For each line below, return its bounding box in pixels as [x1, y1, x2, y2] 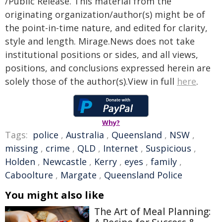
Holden [5, 156, 35, 167]
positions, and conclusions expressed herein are [5, 62, 211, 74]
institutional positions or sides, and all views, [5, 49, 198, 60]
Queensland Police [104, 169, 182, 181]
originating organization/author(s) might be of [5, 8, 205, 20]
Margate [60, 169, 97, 181]
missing [5, 142, 38, 154]
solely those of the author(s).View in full [5, 75, 177, 87]
